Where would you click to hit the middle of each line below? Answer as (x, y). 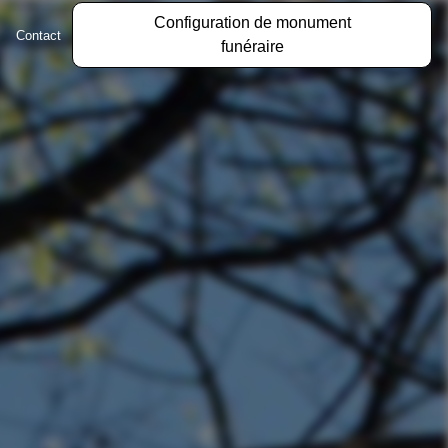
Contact (39, 35)
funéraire (252, 46)
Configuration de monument (252, 22)
